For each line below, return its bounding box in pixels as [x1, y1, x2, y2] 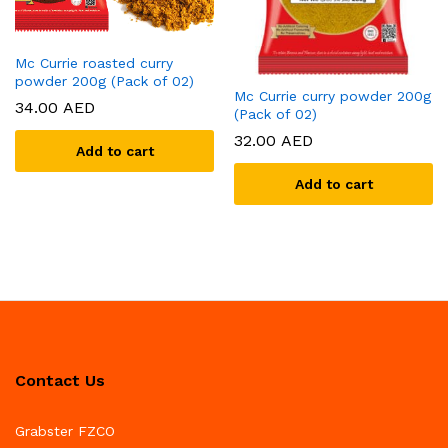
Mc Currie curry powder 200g [234, 88, 431, 105]
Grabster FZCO [15, 423, 115, 440]
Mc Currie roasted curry [15, 54, 173, 71]
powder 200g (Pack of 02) [15, 72, 194, 89]
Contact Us [15, 371, 105, 391]
